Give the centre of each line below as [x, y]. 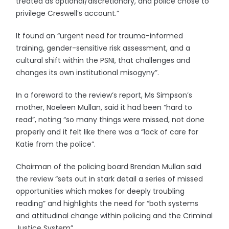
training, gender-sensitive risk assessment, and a [103, 48]
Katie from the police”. [56, 144]
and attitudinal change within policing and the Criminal [114, 216]
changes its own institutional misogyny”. [88, 73]
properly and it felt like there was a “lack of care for [107, 132]
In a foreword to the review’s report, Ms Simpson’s [104, 95]
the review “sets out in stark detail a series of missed [110, 179]
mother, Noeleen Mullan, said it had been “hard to [104, 107]
